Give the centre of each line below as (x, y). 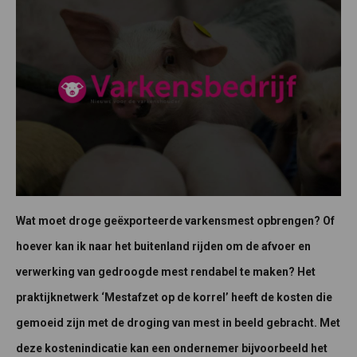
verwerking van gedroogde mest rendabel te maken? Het (166, 272)
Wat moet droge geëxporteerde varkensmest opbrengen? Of (175, 221)
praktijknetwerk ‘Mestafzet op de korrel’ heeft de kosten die (174, 298)
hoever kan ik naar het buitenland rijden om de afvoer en (163, 247)
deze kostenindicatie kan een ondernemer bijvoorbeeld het (172, 349)
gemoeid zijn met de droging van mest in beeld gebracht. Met (178, 323)
